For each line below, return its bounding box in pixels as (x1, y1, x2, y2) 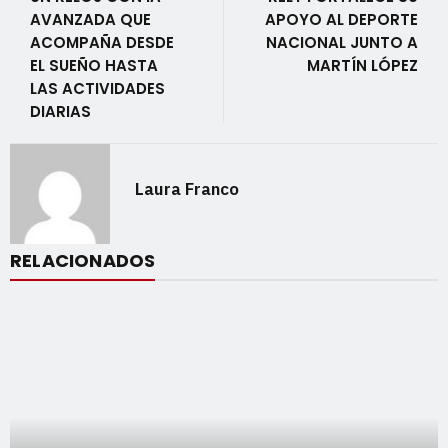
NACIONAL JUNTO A (266, 32, 418, 53)
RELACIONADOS (10, 248, 156, 273)
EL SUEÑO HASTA (30, 55, 158, 76)
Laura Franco (135, 178, 239, 200)
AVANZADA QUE (30, 9, 151, 30)
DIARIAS (30, 101, 91, 122)
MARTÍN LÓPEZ (307, 55, 418, 76)
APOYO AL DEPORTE (265, 9, 418, 30)
